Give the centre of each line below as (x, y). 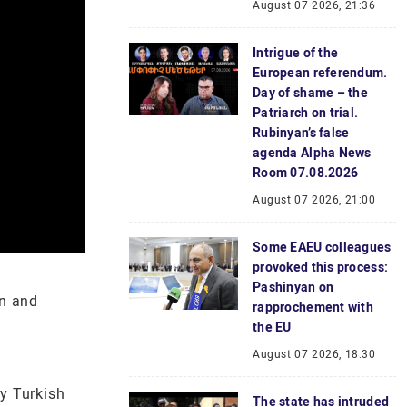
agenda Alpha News (312, 153)
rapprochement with (313, 307)
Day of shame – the (311, 93)
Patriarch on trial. (306, 113)
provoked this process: (321, 267)
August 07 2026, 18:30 (314, 354)
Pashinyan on (293, 287)
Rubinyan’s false (301, 133)
